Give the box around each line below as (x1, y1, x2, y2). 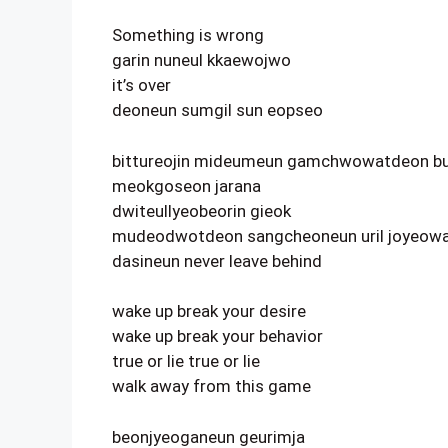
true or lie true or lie (112, 351, 260, 371)
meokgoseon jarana (112, 175, 261, 196)
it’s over (112, 75, 171, 95)
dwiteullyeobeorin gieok (112, 200, 291, 221)
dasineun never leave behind (112, 250, 322, 271)
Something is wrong (112, 25, 264, 45)
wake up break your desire (112, 301, 306, 321)
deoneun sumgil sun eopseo (112, 100, 323, 120)
